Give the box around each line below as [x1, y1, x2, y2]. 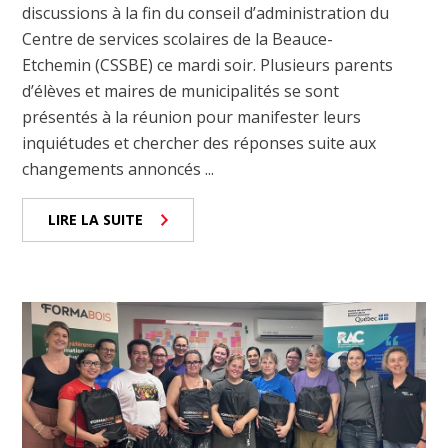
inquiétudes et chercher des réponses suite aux [22, 132, 377, 155]
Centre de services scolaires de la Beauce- [22, 28, 334, 51]
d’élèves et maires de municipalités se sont [22, 80, 340, 103]
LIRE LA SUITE [48, 210, 144, 230]
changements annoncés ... [22, 158, 215, 181]
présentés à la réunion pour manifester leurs [22, 106, 362, 129]
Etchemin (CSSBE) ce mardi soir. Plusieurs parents [22, 54, 394, 77]
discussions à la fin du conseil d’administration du [22, 2, 390, 25]
